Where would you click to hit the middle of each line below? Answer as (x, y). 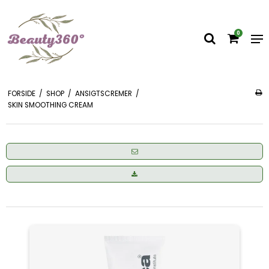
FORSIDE (21, 94)
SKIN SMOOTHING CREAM (50, 105)
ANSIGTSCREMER (103, 94)
